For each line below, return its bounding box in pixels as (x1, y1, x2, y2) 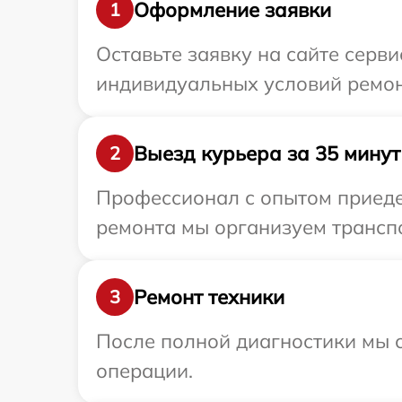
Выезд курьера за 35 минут (134, 140, 400, 166)
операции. (96, 358, 193, 383)
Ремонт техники (134, 284, 284, 310)
